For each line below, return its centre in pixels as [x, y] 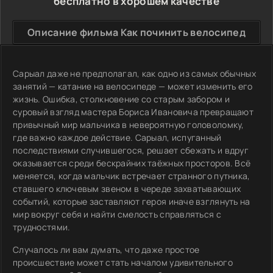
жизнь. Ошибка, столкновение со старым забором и [122, 99]
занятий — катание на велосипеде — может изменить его [133, 86]
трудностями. [42, 227]
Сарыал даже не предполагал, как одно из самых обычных [134, 73]
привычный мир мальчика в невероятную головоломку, [129, 125]
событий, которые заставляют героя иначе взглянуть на [132, 201]
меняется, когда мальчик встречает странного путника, [132, 176]
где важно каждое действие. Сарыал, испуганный [117, 137]
